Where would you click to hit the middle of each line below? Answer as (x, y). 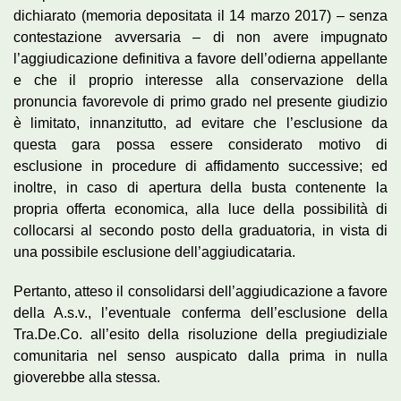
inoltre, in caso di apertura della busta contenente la (200, 187)
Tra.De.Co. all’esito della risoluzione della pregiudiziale (200, 334)
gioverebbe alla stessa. (87, 377)
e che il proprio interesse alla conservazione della (200, 80)
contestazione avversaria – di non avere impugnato (200, 37)
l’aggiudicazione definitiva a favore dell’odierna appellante (200, 58)
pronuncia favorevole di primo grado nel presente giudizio (200, 101)
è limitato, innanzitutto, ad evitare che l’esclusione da (200, 123)
